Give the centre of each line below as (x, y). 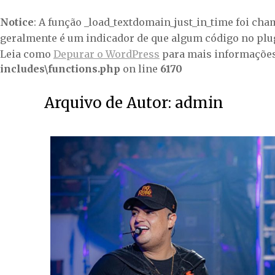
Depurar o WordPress (107, 54)
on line (140, 69)
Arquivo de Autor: (110, 103)
